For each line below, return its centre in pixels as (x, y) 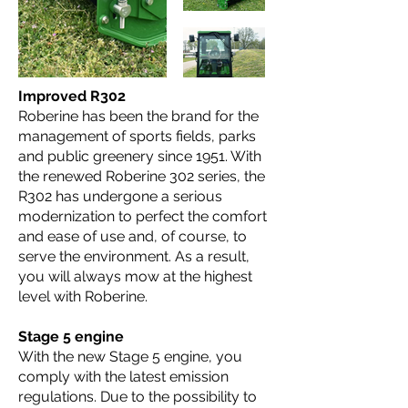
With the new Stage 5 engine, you (130, 357)
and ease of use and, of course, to (133, 236)
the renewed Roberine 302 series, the (142, 176)
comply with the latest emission (123, 377)
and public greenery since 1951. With (140, 156)
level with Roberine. (83, 296)
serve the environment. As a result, (134, 256)
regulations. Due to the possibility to (138, 397)
